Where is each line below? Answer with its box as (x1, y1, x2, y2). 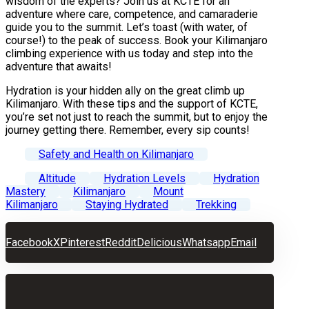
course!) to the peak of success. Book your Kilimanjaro (6, 33, 268, 47)
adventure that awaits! (6, 59, 112, 73)
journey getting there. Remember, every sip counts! (6, 123, 250, 137)
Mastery (6, 184, 46, 198)
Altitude (39, 171, 76, 185)
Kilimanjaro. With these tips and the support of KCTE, (6, 97, 258, 110)
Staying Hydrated (86, 197, 168, 211)
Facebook (6, 235, 53, 249)
